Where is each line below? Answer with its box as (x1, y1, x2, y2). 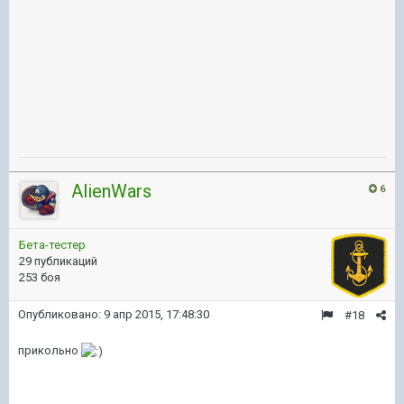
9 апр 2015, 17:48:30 (104, 308, 209, 322)
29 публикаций (19, 254, 97, 269)
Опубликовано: (18, 308, 104, 322)
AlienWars (71, 180, 151, 203)
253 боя (19, 271, 60, 285)
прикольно (18, 344, 81, 358)
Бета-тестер (19, 238, 86, 252)
